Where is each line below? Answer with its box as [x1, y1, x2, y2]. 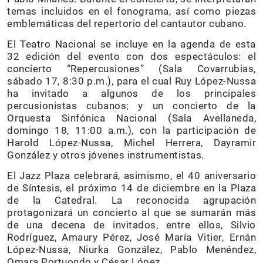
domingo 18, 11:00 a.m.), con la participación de [7, 124, 256, 136]
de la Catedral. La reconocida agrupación [7, 194, 256, 206]
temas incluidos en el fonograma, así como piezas [7, 5, 256, 17]
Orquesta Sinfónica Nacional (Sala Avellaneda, [7, 112, 256, 124]
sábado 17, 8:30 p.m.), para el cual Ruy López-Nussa [7, 75, 256, 87]
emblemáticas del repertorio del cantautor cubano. [7, 18, 247, 29]
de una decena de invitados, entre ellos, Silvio [7, 219, 256, 231]
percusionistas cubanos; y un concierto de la [7, 100, 256, 112]
